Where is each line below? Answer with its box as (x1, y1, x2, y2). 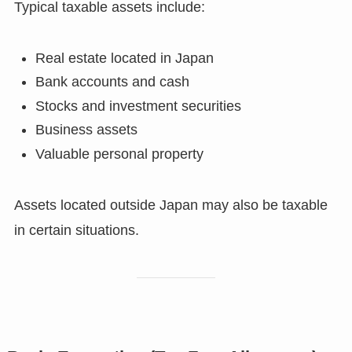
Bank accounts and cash (35, 74, 189, 90)
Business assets (35, 122, 137, 138)
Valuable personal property (35, 145, 203, 162)
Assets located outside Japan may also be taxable (13, 196, 328, 213)
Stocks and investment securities (35, 97, 241, 114)
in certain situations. (13, 222, 139, 238)
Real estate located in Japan (35, 49, 214, 66)
